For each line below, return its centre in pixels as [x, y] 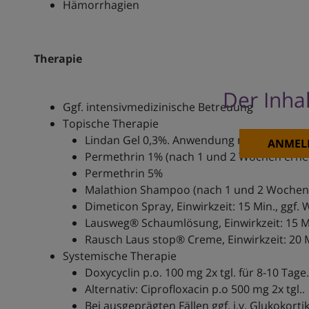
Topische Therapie [110, 124]
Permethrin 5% [123, 173]
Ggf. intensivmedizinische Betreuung [158, 107]
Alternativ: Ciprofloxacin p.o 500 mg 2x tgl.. [195, 289]
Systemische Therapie [119, 256]
